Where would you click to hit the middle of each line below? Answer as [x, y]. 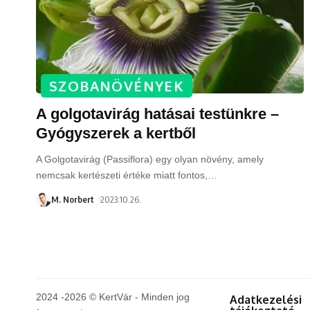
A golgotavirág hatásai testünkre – [157, 113]
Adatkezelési [266, 299]
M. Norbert [73, 199]
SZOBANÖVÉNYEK [117, 85]
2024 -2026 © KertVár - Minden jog [113, 297]
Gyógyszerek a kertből [116, 133]
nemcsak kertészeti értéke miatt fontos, [122, 175]
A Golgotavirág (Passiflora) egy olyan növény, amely [150, 159]
